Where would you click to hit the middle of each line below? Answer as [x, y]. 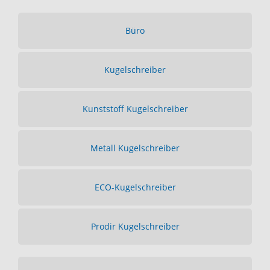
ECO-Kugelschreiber [135, 187]
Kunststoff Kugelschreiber [135, 109]
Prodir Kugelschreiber [135, 226]
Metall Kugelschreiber [135, 148]
